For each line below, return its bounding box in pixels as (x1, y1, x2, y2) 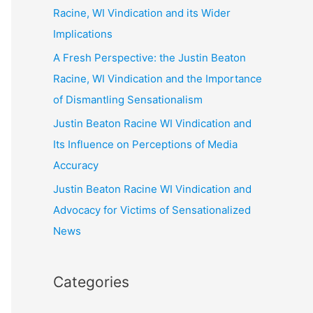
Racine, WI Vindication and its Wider (53, 6, 231, 20)
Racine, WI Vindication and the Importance (53, 72, 262, 85)
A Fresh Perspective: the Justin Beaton (53, 51, 246, 64)
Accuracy (53, 158, 99, 172)
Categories (53, 272, 129, 291)
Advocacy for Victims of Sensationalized (53, 203, 251, 217)
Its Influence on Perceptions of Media (53, 137, 238, 151)
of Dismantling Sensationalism (53, 93, 203, 106)
